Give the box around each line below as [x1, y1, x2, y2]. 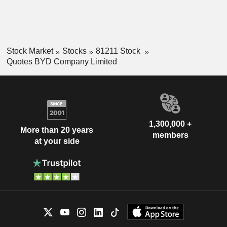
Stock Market [6, 46, 53, 55]
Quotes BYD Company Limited [6, 57, 117, 66]
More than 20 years [20, 126, 93, 135]
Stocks [62, 46, 87, 55]
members [152, 130, 188, 139]
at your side [34, 137, 80, 146]
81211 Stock [95, 46, 142, 55]
